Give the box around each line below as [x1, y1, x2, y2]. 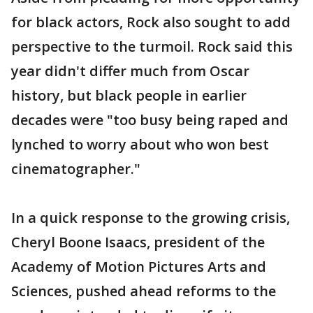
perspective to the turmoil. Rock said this [11, 37, 293, 56]
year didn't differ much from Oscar [11, 61, 249, 80]
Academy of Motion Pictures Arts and [11, 257, 266, 276]
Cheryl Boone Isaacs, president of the [11, 233, 265, 252]
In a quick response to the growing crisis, [11, 208, 290, 227]
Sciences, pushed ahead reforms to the [11, 282, 276, 300]
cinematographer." [11, 159, 140, 178]
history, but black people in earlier [11, 86, 247, 105]
